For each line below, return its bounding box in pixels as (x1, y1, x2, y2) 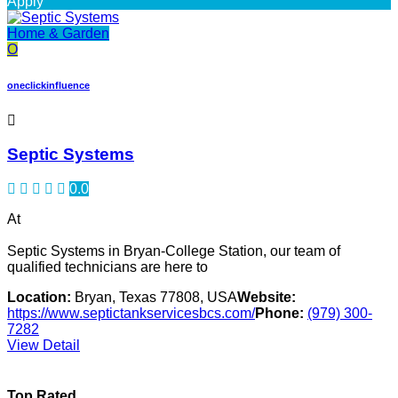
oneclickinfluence (7, 79, 90, 91)
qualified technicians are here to (7, 259, 208, 275)
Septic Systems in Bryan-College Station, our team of (7, 243, 340, 259)
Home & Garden (7, 25, 109, 41)
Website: (237, 290, 296, 306)
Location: (7, 290, 71, 306)
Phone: (255, 306, 304, 322)
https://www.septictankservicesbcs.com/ (7, 306, 255, 322)
